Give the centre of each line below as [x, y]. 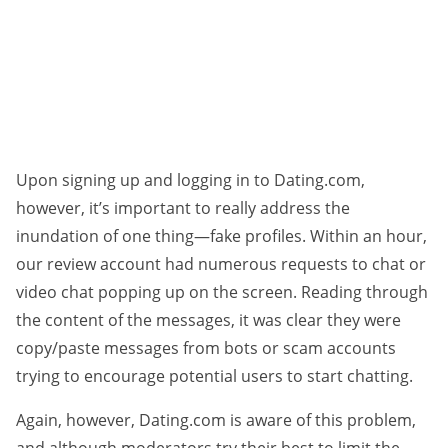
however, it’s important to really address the [183, 208]
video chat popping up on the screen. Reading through [222, 292]
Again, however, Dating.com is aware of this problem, [216, 420]
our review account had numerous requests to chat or [221, 264]
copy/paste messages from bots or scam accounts [206, 348]
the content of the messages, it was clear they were [208, 320]
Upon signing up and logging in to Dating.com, [190, 180]
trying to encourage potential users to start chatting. [214, 376]
